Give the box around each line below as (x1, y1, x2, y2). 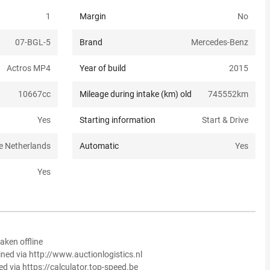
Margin (80, 11, 106, 22)
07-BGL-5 (15, 37, 51, 48)
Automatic (80, 141, 119, 151)
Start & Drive (202, 115, 248, 125)
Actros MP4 (7, 63, 51, 74)
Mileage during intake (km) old (80, 89, 192, 99)
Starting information (80, 115, 155, 125)
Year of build (80, 63, 126, 74)
